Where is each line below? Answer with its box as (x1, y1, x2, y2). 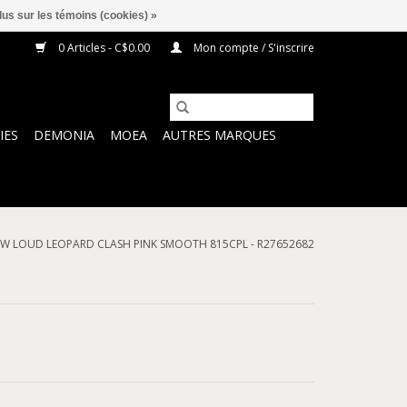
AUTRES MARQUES (163, 126, 276, 144)
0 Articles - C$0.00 (55, 40, 153, 55)
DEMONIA (34, 126, 94, 144)
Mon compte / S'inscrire (191, 40, 314, 55)
